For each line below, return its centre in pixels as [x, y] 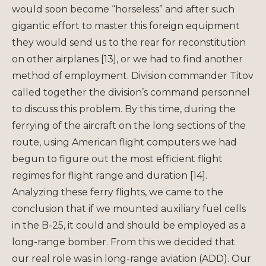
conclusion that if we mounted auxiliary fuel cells [129, 208]
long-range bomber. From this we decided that [123, 242]
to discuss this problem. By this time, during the [124, 109]
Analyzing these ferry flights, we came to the [118, 192]
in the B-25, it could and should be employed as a [129, 225]
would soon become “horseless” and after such [123, 9]
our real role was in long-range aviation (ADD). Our [132, 258]
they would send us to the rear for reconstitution [129, 42]
